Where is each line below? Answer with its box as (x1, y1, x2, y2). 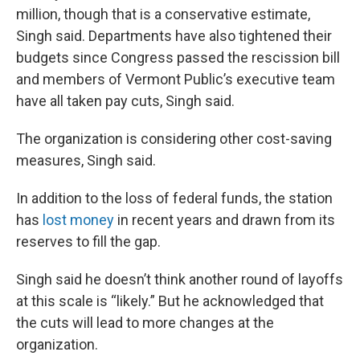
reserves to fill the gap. (16, 232, 161, 250)
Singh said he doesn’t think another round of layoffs (16, 270, 343, 288)
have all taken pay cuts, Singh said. (16, 92, 235, 109)
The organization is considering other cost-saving (16, 129, 332, 147)
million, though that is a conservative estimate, (16, 5, 310, 22)
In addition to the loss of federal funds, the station (16, 189, 333, 207)
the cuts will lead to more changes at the (16, 313, 274, 331)
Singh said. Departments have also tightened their (16, 27, 332, 44)
